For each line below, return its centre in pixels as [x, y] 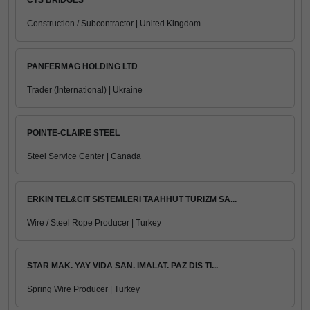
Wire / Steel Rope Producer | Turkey [94, 223]
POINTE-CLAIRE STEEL [73, 133]
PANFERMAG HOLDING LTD [82, 66]
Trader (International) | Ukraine [85, 90]
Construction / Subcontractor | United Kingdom [114, 24]
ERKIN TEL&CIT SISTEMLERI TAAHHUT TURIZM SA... [132, 199]
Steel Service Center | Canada [84, 156]
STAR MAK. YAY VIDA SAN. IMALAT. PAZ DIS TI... [122, 266]
